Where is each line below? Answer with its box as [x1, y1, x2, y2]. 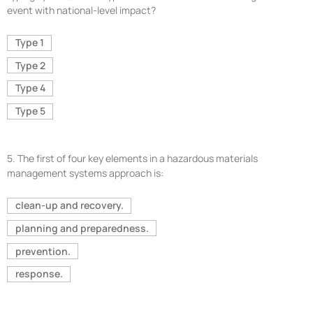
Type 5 [15, 104, 45, 118]
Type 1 [15, 36, 44, 50]
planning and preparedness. [15, 221, 149, 235]
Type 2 [15, 58, 45, 72]
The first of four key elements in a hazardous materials [17, 151, 258, 165]
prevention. [15, 244, 71, 258]
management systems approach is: [7, 166, 163, 180]
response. [15, 267, 63, 281]
